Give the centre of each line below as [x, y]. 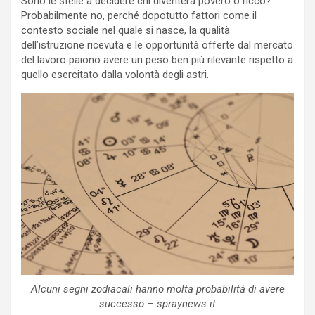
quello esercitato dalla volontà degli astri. [115, 75]
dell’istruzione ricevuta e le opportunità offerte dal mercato [157, 45]
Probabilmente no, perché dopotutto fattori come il [139, 16]
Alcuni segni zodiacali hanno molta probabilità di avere [157, 289]
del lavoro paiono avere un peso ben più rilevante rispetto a [157, 60]
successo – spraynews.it [157, 303]
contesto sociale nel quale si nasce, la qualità [126, 31]
